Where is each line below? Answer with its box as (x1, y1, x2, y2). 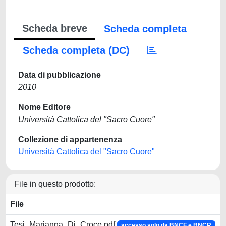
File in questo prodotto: (14, 180, 96, 188)
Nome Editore (18, 103, 71, 111)
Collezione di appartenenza (18, 135, 122, 144)
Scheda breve (22, 23, 87, 34)
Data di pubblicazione (18, 71, 101, 79)
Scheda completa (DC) (23, 45, 130, 56)
